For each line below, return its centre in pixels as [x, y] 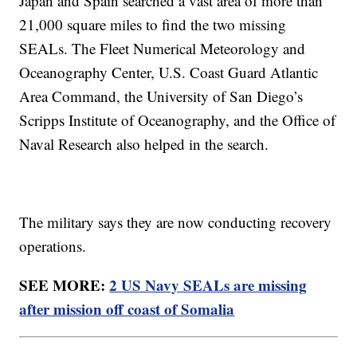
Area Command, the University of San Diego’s [161, 96]
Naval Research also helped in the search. [144, 144]
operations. [53, 246]
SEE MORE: [65, 285]
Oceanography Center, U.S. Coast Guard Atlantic [169, 73]
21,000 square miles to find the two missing [153, 25]
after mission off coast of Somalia [127, 309]
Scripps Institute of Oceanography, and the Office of [178, 120]
